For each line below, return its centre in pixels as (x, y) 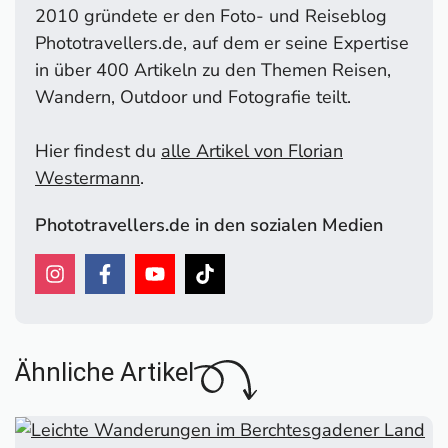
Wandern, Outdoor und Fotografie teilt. (193, 96)
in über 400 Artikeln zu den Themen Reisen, (213, 69)
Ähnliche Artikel (104, 371)
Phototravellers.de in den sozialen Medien (209, 224)
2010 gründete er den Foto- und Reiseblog (211, 15)
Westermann (87, 177)
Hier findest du (98, 150)
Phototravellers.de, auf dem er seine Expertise (222, 42)
